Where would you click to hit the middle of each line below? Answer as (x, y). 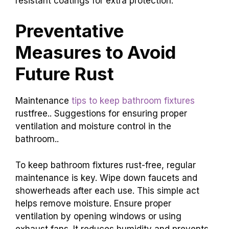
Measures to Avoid (96, 52)
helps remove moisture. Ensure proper (93, 203)
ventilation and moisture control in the (93, 127)
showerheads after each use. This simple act (107, 190)
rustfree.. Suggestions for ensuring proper (101, 114)
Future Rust (65, 74)
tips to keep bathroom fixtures (133, 101)
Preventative (70, 31)
